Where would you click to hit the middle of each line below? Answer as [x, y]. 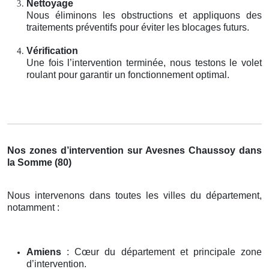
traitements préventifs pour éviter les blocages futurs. [138, 27]
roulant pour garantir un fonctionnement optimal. [128, 74]
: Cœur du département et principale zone [162, 252]
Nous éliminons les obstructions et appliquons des [144, 15]
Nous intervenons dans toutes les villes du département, [134, 195]
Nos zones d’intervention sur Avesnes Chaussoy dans [134, 150]
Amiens [44, 252]
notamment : [33, 207]
